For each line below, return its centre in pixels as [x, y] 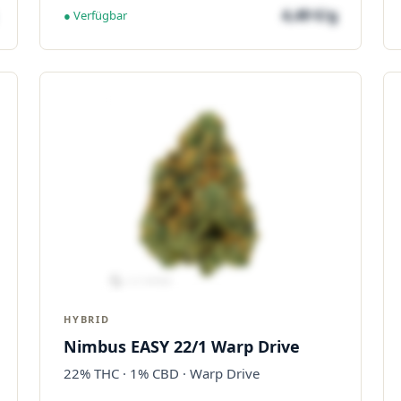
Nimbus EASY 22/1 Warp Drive [182, 346]
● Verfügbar [95, 15]
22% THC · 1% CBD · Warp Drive [162, 373]
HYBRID [87, 319]
